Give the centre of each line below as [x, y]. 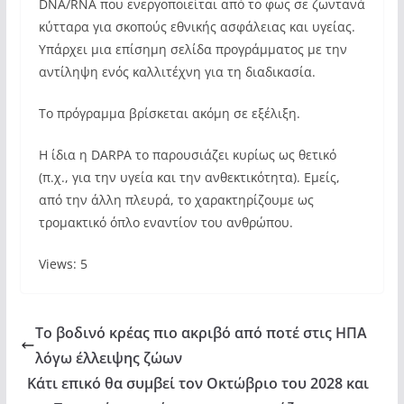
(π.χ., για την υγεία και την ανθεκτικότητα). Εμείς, [189, 177]
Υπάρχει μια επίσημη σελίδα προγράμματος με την [193, 49]
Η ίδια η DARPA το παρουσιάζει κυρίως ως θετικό [187, 155]
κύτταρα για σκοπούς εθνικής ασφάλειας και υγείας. [197, 27]
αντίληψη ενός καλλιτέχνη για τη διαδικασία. [177, 72]
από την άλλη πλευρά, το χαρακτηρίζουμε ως [176, 200]
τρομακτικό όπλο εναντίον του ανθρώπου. [165, 222]
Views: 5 [63, 264]
